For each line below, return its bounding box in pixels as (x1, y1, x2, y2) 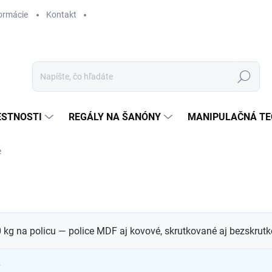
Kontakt (46, 10, 76, 19)
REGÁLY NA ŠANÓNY (69, 111, 161, 123)
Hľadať (231, 72, 257, 82)
